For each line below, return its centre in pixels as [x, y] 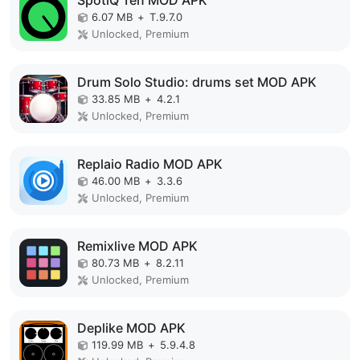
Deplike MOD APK [131, 328]
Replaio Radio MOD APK [150, 164]
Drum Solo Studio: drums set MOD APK [197, 82]
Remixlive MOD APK [137, 246]
